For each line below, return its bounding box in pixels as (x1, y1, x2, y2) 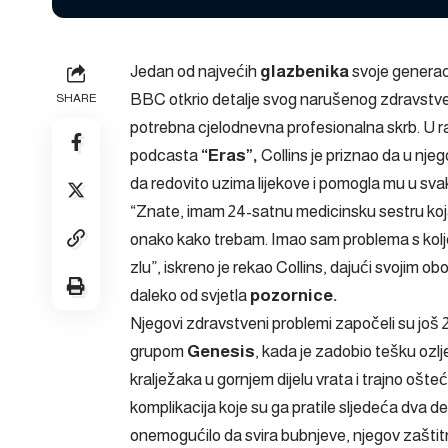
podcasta (130, 145, 201, 165)
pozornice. (250, 285, 338, 305)
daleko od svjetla (130, 285, 250, 305)
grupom (130, 341, 187, 361)
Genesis (187, 341, 255, 361)
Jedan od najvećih (130, 61, 260, 81)
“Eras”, (201, 145, 258, 165)
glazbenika (260, 61, 349, 81)
